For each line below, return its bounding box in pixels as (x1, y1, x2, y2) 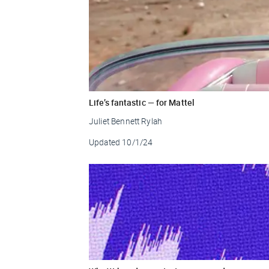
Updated (89, 136, 121, 148)
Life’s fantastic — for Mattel (89, 96, 195, 108)
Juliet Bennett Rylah (89, 115, 162, 127)
